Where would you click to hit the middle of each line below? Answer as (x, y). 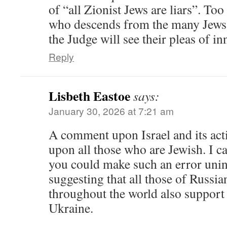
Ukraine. (71, 208)
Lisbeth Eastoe (89, 96)
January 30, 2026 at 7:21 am (111, 111)
